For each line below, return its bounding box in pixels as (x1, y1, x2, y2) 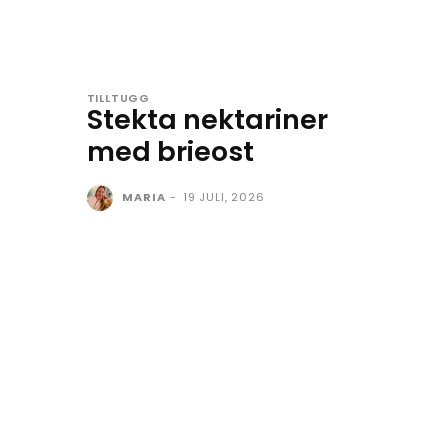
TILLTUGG (86, 89, 151, 106)
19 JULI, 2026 (182, 188, 265, 205)
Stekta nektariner (86, 100, 328, 138)
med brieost (86, 132, 254, 170)
